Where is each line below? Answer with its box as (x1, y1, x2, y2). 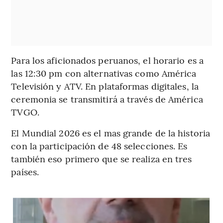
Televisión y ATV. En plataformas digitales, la (11, 79, 199, 92)
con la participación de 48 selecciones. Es (11, 139, 188, 152)
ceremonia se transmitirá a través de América (11, 92, 203, 105)
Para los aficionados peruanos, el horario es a (11, 53, 204, 66)
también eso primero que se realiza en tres (11, 152, 192, 165)
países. (11, 165, 39, 178)
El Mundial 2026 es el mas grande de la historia (11, 126, 211, 139)
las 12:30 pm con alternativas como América (11, 66, 197, 79)
